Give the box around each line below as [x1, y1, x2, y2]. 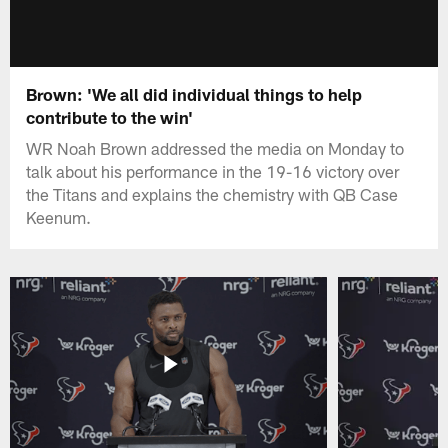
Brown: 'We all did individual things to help [26, 83, 363, 104]
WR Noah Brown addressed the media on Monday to [26, 137, 405, 158]
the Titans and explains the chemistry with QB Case [26, 183, 399, 204]
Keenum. [26, 206, 92, 227]
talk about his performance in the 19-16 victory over [26, 160, 400, 181]
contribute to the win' [26, 106, 194, 127]
